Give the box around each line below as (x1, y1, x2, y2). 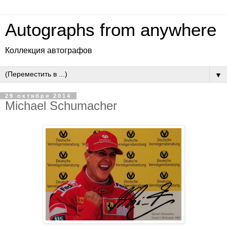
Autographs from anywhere (5, 20, 216, 40)
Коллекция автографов (5, 46, 92, 55)
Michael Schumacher (5, 99, 117, 112)
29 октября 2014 (5, 93, 71, 99)
